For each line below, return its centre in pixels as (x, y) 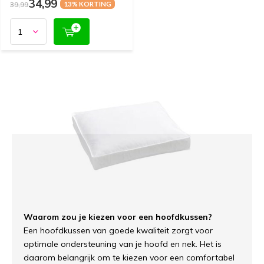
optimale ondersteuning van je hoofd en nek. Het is (123, 244)
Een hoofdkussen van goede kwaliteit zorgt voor (118, 231)
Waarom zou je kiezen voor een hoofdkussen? (118, 217)
